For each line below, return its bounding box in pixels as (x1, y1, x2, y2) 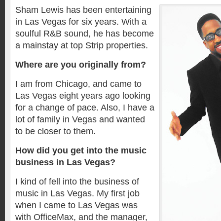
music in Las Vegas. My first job (15, 188, 140, 198)
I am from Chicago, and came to (15, 79, 142, 89)
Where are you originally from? (15, 60, 146, 70)
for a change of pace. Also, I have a (15, 103, 154, 112)
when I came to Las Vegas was (15, 200, 138, 210)
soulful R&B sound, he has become (15, 29, 154, 38)
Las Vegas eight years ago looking (15, 91, 150, 101)
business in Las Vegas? (15, 157, 115, 167)
